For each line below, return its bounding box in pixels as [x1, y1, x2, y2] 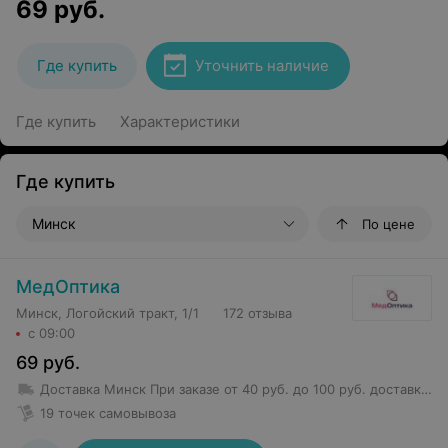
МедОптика [16, 276, 120, 297]
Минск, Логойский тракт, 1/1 [16, 305, 199, 321]
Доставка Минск [40, 381, 146, 397]
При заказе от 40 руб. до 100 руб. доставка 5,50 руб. [150, 381, 421, 397]
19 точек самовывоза [40, 405, 176, 421]
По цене [362, 216, 415, 232]
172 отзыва [223, 305, 292, 321]
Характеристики [120, 112, 240, 131]
